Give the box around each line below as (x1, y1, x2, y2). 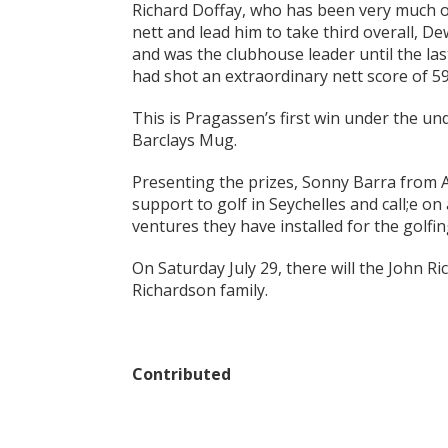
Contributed (132, 363, 231, 385)
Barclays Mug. (132, 129, 237, 151)
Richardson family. (132, 279, 268, 301)
